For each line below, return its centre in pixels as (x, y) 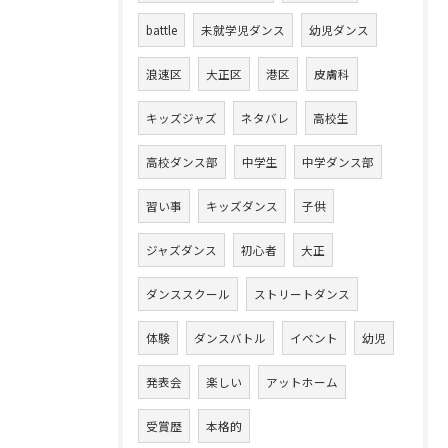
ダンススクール (188, 294)
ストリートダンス (302, 294)
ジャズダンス (181, 250)
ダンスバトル (230, 338)
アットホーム (302, 382)
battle (161, 30)
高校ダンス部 (182, 162)
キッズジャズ (181, 118)
